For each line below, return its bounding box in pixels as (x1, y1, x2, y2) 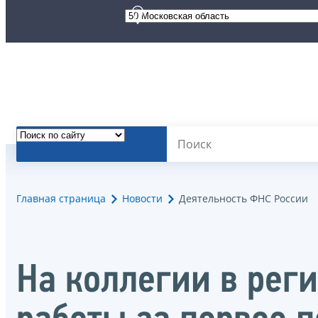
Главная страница (16, 192, 106, 206)
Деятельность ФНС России (179, 192, 308, 206)
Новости (122, 192, 163, 206)
